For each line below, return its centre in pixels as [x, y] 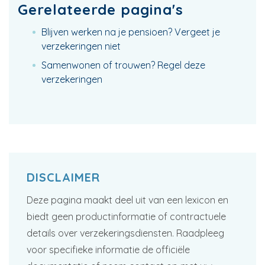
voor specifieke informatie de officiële [108, 250]
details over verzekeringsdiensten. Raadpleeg [125, 233]
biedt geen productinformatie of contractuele [126, 216]
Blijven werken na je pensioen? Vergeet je [131, 32]
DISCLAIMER [63, 177]
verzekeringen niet [81, 46]
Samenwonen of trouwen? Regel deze [123, 65]
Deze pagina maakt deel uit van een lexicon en [127, 200]
